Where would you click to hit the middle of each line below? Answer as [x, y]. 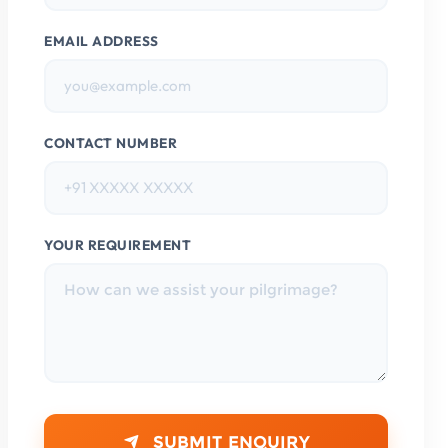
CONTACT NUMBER [110, 142]
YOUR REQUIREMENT [117, 244]
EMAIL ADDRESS [101, 40]
